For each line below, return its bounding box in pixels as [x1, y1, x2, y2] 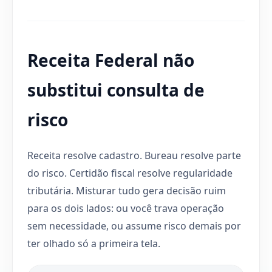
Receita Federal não [27, 48, 194, 72]
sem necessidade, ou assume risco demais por [27, 219, 241, 233]
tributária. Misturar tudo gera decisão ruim [27, 183, 226, 197]
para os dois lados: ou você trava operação [27, 201, 224, 215]
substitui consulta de [27, 78, 205, 101]
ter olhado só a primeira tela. [27, 236, 160, 250]
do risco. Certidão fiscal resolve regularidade [27, 166, 233, 180]
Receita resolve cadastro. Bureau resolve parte [27, 148, 241, 162]
